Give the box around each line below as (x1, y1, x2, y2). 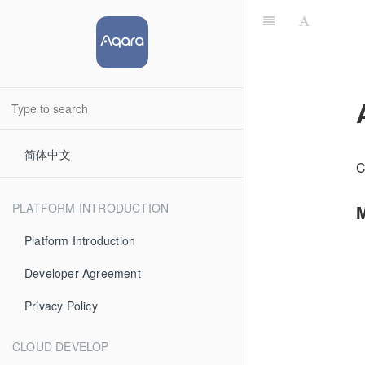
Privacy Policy (24, 297, 98, 314)
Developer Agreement (24, 265, 141, 281)
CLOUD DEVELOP (12, 338, 109, 354)
